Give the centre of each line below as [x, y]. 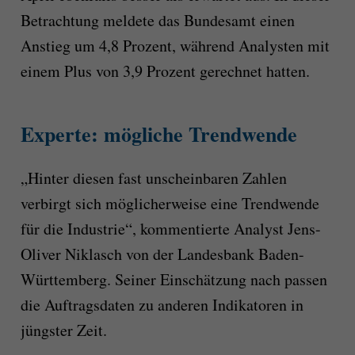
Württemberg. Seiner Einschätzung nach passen [174, 280]
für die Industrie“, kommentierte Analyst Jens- [170, 229]
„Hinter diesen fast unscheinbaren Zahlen [153, 178]
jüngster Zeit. [63, 330]
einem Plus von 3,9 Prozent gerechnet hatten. [165, 71]
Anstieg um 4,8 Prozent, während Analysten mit [175, 45]
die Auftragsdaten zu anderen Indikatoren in [162, 305]
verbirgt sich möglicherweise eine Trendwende [170, 204]
